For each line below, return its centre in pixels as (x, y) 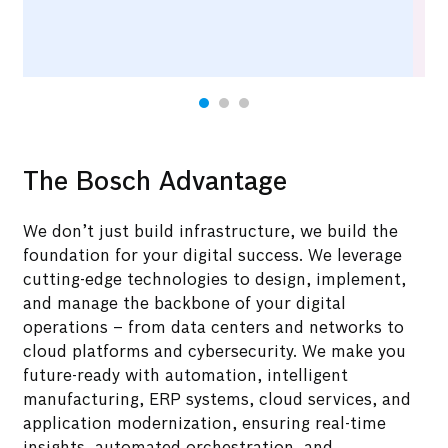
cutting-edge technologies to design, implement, (215, 281)
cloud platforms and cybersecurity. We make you (215, 353)
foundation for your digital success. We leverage (213, 257)
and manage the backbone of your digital (185, 305)
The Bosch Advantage (155, 182)
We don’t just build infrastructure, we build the (211, 233)
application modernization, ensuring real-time (205, 425)
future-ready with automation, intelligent (186, 377)
